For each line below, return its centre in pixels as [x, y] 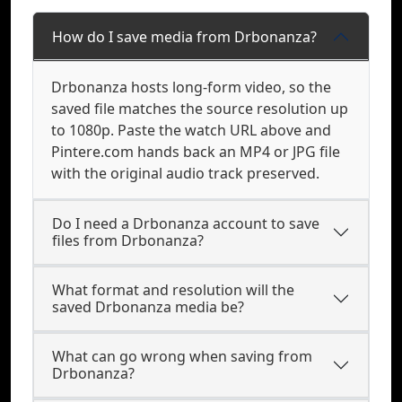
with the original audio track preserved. [185, 173]
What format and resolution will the [173, 290]
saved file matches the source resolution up [200, 109]
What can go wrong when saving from [182, 356]
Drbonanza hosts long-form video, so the [191, 87]
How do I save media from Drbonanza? [184, 36]
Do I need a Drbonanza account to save [186, 223]
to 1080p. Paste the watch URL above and [191, 130]
